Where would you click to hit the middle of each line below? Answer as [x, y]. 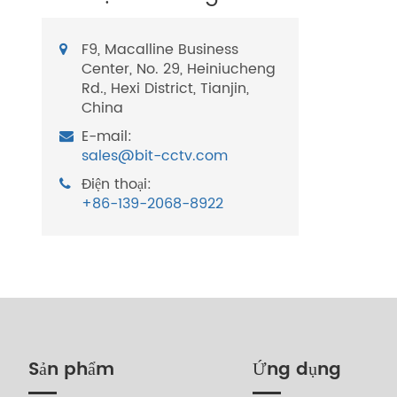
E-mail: [107, 136]
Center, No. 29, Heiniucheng [179, 69]
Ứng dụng [296, 370]
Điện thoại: [117, 184]
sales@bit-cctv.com [155, 156]
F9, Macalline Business [160, 50]
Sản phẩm [71, 370]
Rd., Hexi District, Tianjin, [165, 89]
